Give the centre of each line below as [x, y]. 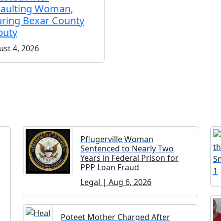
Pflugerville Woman [117, 139]
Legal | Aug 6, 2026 [116, 182]
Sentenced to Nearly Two [127, 148]
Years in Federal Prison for [129, 158]
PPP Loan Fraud [110, 167]
